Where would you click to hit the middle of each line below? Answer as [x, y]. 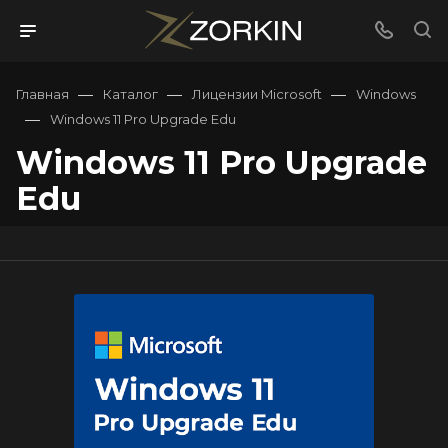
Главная [42, 94]
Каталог [130, 94]
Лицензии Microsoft [257, 94]
